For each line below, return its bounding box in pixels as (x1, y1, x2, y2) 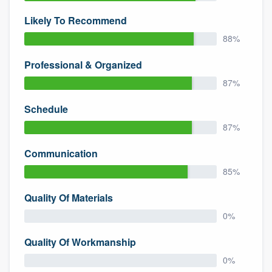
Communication (24, 146, 98, 160)
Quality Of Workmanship (24, 234, 136, 249)
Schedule (24, 101, 68, 116)
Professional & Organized (24, 57, 142, 72)
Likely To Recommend (24, 13, 127, 27)
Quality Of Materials (24, 190, 113, 205)
